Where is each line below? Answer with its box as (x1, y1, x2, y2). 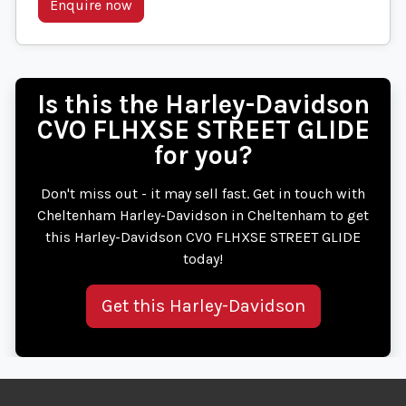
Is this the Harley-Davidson (36, 90, 370, 121)
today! (183, 250, 223, 268)
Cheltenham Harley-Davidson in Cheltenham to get (37, 207, 369, 225)
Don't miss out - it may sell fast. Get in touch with (41, 185, 365, 203)
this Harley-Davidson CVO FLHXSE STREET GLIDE (45, 228, 361, 246)
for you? (154, 140, 252, 171)
